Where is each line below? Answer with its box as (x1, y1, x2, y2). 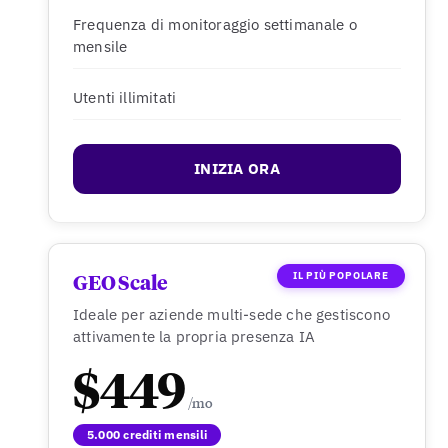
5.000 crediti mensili (87, 427, 208, 442)
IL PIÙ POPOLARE (292, 269, 389, 282)
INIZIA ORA (193, 159, 280, 178)
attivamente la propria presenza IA (73, 327, 316, 346)
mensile (73, 37, 128, 56)
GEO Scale (73, 274, 169, 294)
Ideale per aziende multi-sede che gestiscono (73, 305, 390, 324)
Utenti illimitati (73, 88, 177, 107)
